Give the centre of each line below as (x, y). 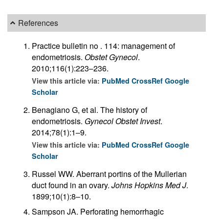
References (38, 23)
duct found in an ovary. (72, 185)
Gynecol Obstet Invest (122, 121)
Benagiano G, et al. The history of (89, 109)
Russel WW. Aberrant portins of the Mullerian (109, 174)
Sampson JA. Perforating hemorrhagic (98, 211)
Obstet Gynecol (111, 57)
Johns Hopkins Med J (149, 185)
